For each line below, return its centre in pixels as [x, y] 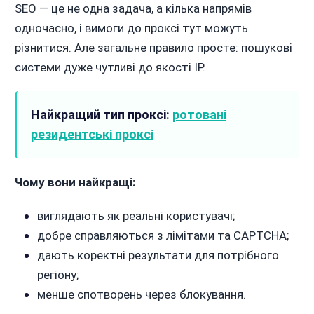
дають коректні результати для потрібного [158, 255]
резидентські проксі [92, 135]
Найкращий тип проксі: [101, 115]
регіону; [57, 275]
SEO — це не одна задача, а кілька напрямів [133, 9]
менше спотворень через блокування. [141, 295]
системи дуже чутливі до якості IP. [110, 68]
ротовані [199, 115]
